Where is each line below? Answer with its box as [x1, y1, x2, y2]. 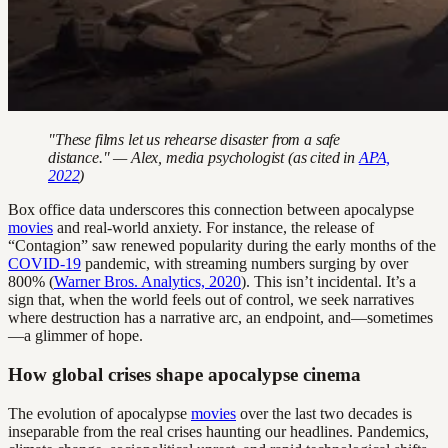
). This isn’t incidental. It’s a [241, 273, 416, 291]
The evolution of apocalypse [8, 404, 191, 422]
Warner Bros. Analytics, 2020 [54, 273, 241, 291]
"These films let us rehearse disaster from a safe [48, 131, 341, 149]
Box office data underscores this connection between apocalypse [8, 201, 414, 219]
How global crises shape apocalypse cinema [8, 363, 361, 385]
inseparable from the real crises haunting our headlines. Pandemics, [8, 422, 429, 440]
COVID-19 [8, 255, 81, 273]
